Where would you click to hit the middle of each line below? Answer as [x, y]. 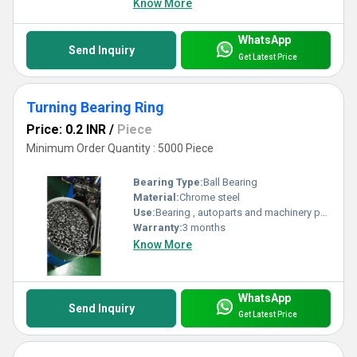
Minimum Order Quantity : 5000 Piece [120, 149]
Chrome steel [210, 197]
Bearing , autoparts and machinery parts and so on [238, 212]
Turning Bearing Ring [95, 108]
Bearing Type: [168, 182]
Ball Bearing [230, 182]
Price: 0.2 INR [66, 130]
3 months [204, 227]
